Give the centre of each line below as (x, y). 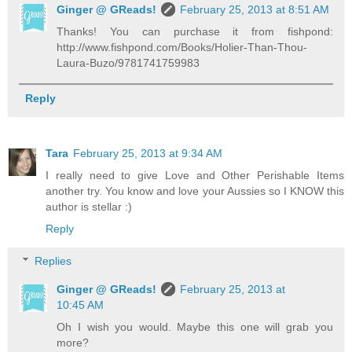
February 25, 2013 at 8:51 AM (255, 9)
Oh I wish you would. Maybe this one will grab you (195, 327)
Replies (53, 261)
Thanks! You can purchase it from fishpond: (195, 31)
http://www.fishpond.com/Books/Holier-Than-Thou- (182, 47)
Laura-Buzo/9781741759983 (128, 62)
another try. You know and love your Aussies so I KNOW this (195, 191)
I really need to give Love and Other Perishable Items (195, 175)
